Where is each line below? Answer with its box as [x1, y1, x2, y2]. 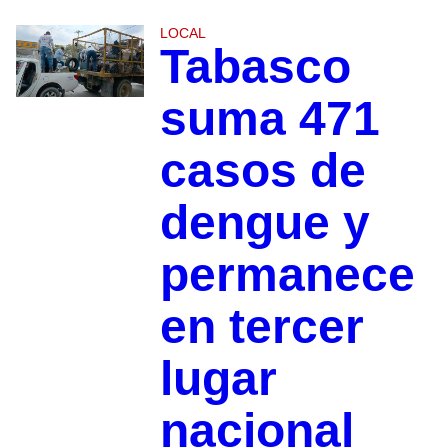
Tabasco [159, 39, 351, 93]
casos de [159, 143, 366, 197]
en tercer [159, 299, 364, 353]
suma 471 [159, 91, 380, 145]
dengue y [159, 195, 370, 249]
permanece [159, 247, 415, 301]
